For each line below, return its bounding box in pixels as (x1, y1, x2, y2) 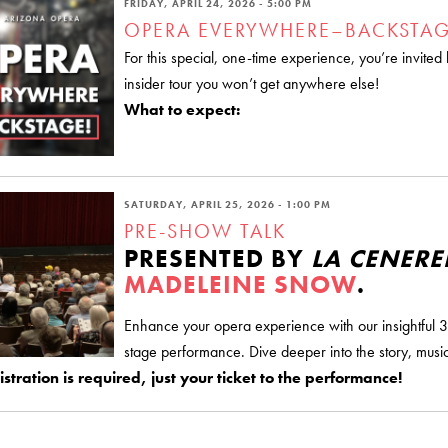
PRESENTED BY (124, 241, 311, 275)
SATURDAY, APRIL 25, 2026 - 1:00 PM (124, 197, 331, 211)
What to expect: (124, 98, 240, 120)
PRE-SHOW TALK (124, 217, 286, 244)
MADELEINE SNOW (124, 267, 357, 301)
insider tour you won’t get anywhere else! (124, 72, 379, 94)
